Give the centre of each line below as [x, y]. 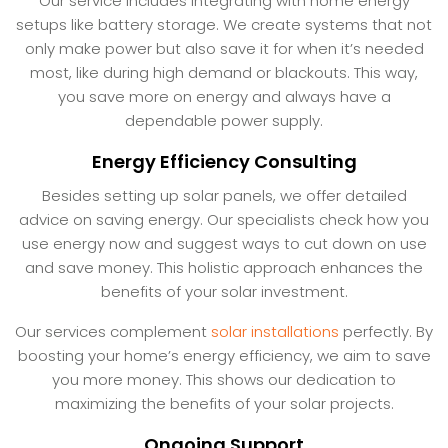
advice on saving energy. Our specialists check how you [224, 219]
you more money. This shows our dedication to [224, 379]
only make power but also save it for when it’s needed [224, 48]
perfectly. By [386, 331]
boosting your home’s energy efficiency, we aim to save [224, 355]
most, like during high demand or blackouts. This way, [224, 72]
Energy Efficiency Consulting [224, 161]
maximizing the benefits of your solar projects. [224, 403]
